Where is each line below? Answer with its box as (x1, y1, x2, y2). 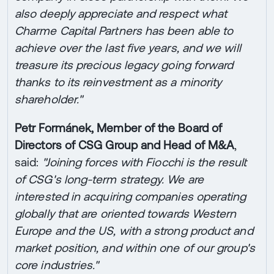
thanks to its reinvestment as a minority (15, 75, 222, 89)
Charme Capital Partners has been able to (15, 24, 234, 38)
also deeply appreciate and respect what (15, 7, 228, 21)
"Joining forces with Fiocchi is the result (42, 155, 246, 169)
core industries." (15, 258, 99, 272)
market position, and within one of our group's (15, 241, 255, 255)
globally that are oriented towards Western (15, 207, 237, 221)
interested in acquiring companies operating (15, 190, 246, 204)
